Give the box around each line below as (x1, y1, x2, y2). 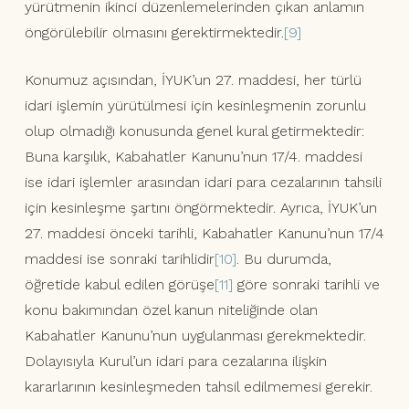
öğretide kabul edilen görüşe (24, 276, 215, 294)
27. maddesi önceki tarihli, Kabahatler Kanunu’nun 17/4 (24, 225, 384, 243)
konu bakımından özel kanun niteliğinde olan (24, 301, 318, 320)
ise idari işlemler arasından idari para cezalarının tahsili (24, 173, 382, 192)
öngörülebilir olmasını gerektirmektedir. (24, 24, 284, 42)
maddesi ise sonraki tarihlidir (24, 250, 215, 268)
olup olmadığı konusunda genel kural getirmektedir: (24, 122, 364, 141)
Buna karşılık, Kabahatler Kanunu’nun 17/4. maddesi (24, 148, 362, 166)
